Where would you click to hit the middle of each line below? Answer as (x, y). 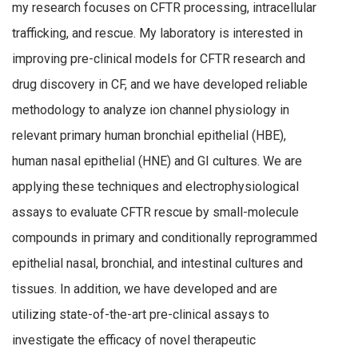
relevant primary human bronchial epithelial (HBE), (149, 136)
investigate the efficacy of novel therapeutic (134, 340)
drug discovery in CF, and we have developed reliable (160, 85)
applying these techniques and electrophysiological (155, 187)
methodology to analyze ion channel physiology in (151, 110)
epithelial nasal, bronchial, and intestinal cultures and (157, 264)
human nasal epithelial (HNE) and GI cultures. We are (157, 161)
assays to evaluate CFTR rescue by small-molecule (155, 213)
